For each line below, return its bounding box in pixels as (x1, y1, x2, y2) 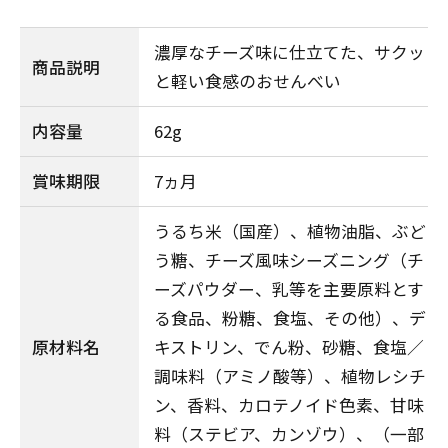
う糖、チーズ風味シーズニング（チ (154, 248, 424, 273)
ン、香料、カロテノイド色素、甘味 (154, 393, 424, 418)
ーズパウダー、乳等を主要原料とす (154, 277, 424, 302)
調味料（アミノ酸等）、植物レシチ (154, 364, 426, 389)
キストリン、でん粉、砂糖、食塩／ (154, 335, 424, 360)
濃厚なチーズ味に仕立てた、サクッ (154, 40, 425, 65)
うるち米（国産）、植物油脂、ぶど (154, 219, 426, 244)
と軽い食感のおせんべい (154, 69, 341, 94)
